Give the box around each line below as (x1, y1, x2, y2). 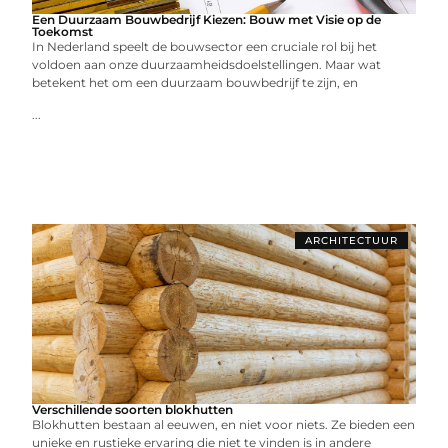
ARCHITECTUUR (304, 234, 398, 247)
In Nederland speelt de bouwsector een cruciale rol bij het (32, 39, 378, 54)
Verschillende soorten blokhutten (32, 402, 234, 417)
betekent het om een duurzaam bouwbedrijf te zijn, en (32, 75, 359, 90)
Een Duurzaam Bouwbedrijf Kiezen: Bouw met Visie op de (32, 12, 382, 27)
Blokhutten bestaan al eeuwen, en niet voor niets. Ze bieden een (32, 417, 416, 432)
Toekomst (32, 24, 94, 39)
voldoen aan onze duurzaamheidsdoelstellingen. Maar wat (32, 57, 382, 72)
